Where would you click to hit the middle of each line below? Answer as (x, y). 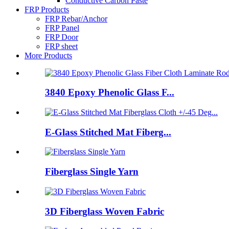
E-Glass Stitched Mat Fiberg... (108, 132)
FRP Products (47, 9)
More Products (48, 55)
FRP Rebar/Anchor (76, 18)
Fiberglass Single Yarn (92, 172)
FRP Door (62, 37)
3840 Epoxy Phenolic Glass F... (110, 93)
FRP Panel (62, 28)
